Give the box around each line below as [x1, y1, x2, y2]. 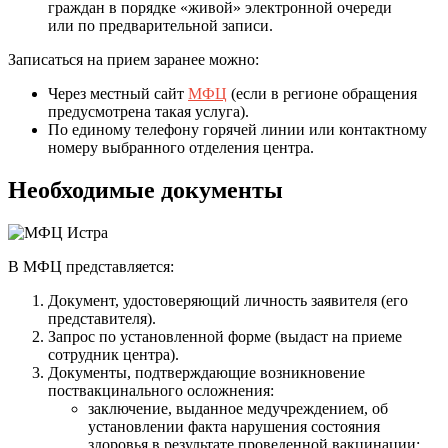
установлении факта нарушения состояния [88, 418, 380, 436]
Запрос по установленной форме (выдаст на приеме [48, 328, 402, 346]
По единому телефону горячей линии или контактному [48, 121, 427, 139]
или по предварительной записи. [48, 17, 273, 35]
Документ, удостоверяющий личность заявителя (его [48, 292, 408, 310]
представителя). [48, 310, 156, 328]
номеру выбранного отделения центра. [48, 139, 314, 157]
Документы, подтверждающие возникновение [48, 364, 365, 382]
